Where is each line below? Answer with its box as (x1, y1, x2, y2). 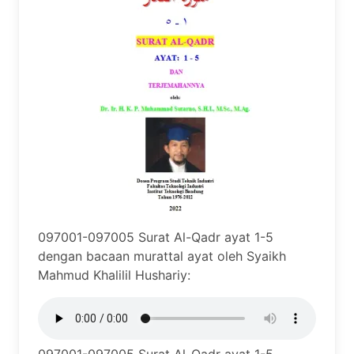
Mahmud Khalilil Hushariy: (38, 267, 190, 283)
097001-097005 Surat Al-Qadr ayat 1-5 (38, 229, 273, 245)
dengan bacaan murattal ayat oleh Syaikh (38, 248, 286, 264)
